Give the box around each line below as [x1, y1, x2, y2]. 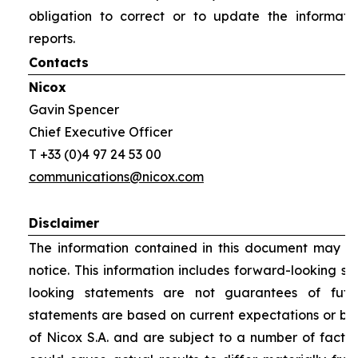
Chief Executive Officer [28, 124, 173, 140]
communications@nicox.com [28, 169, 204, 185]
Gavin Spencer [28, 101, 119, 117]
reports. [28, 30, 75, 46]
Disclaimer [28, 215, 99, 231]
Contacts [28, 54, 89, 70]
